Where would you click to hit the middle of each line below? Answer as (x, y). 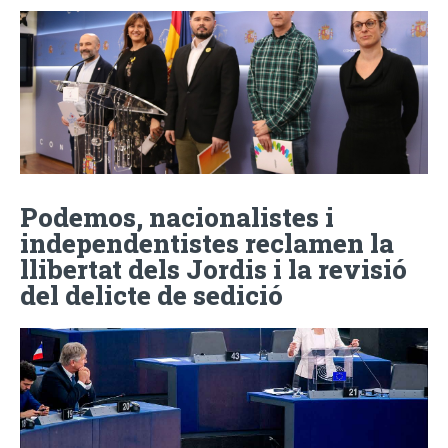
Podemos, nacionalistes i (177, 216)
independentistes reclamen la (207, 242)
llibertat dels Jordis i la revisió (213, 268)
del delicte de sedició (151, 294)
